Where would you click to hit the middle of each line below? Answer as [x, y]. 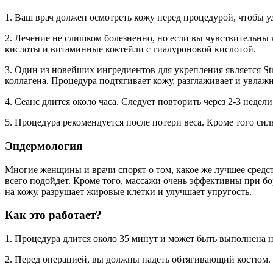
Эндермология [44, 146]
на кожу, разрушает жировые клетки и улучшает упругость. [128, 191]
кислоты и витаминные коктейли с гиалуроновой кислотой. [130, 49]
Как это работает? [53, 215]
